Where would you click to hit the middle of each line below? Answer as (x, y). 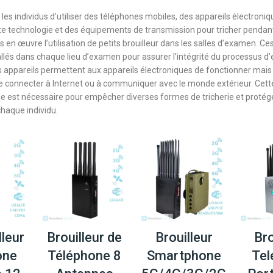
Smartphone (184, 255)
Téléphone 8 (85, 255)
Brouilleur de (85, 237)
